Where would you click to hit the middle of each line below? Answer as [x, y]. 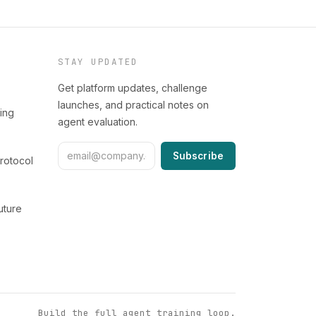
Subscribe [198, 156]
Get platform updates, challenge [132, 88]
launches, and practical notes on [133, 105]
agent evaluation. [97, 122]
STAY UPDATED [98, 62]
